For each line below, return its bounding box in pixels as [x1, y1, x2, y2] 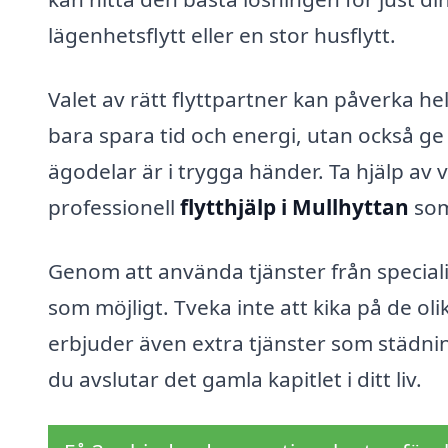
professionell [48, 193, 180, 222]
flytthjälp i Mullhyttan [180, 193, 409, 222]
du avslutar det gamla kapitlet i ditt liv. [48, 364, 422, 393]
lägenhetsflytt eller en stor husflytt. [48, 21, 396, 50]
